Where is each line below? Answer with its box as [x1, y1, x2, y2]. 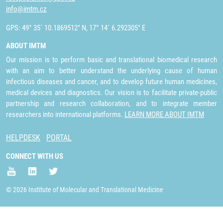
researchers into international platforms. [6, 110, 124, 119]
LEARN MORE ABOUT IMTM [124, 110, 204, 119]
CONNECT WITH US [6, 152, 63, 161]
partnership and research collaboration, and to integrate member [6, 99, 217, 108]
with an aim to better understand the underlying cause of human [6, 66, 217, 75]
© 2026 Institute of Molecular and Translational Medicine [6, 186, 163, 194]
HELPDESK [6, 133, 40, 142]
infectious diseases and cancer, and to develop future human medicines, [6, 77, 217, 86]
